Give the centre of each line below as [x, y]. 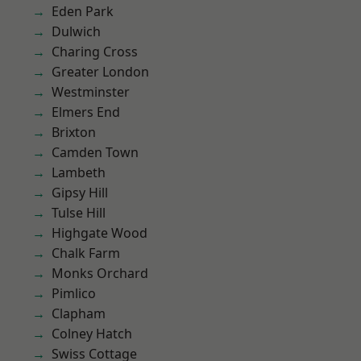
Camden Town [95, 152]
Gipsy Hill [80, 193]
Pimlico [74, 293]
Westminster [91, 92]
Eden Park [83, 11]
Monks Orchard [100, 273]
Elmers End [86, 112]
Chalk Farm [86, 253]
